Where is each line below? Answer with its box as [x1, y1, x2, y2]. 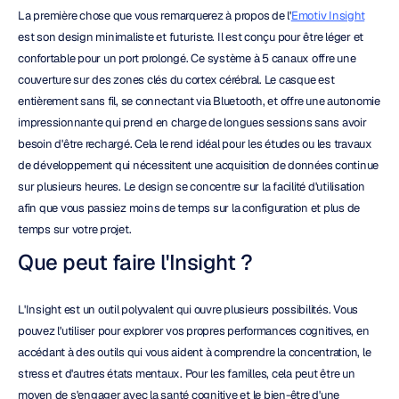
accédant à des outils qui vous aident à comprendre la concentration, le [18, 345, 371, 360]
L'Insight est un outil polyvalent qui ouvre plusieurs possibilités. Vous [18, 302, 358, 317]
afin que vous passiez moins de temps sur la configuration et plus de [18, 200, 360, 216]
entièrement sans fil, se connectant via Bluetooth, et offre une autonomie [18, 94, 380, 109]
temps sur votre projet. [18, 222, 132, 237]
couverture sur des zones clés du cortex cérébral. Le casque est [18, 72, 335, 87]
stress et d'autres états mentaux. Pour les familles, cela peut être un [18, 366, 355, 381]
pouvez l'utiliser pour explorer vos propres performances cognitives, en [18, 323, 370, 338]
